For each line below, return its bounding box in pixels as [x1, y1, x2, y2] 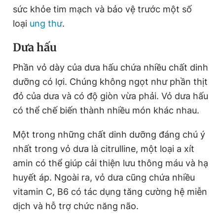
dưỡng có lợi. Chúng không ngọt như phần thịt [13, 76, 208, 87]
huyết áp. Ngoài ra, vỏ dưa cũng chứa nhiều [13, 172, 195, 183]
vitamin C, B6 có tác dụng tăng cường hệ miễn [13, 186, 207, 197]
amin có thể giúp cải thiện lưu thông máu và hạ [13, 158, 208, 168]
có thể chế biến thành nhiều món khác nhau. [13, 105, 199, 115]
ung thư [30, 18, 62, 29]
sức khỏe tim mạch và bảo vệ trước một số [13, 4, 192, 14]
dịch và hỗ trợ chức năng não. [13, 201, 139, 211]
